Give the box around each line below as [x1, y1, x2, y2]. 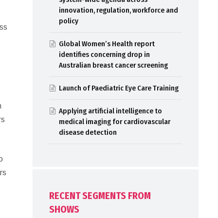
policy [58, 17, 78, 26]
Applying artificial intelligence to [58, 107, 162, 116]
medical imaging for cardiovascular [58, 117, 170, 127]
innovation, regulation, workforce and [58, 6, 178, 15]
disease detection [58, 128, 117, 137]
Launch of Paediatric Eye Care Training [58, 84, 179, 93]
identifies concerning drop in [58, 50, 150, 59]
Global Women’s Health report [58, 39, 155, 49]
